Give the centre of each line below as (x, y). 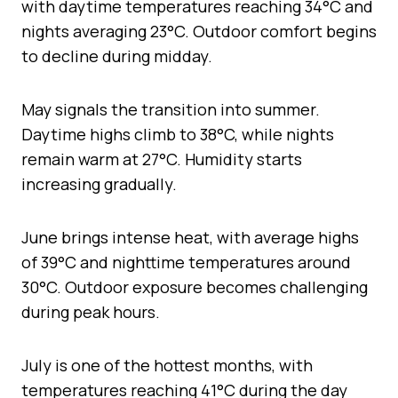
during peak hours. (91, 311)
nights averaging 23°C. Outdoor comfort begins (199, 31)
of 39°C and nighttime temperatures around (186, 262)
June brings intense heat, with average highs (190, 237)
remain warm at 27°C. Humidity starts (162, 159)
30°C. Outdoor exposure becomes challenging (195, 287)
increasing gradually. (99, 183)
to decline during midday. (117, 56)
